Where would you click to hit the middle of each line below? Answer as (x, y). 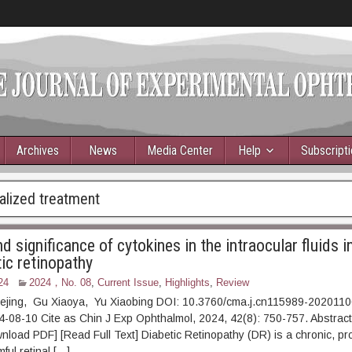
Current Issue (128, 282)
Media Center (180, 150)
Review (232, 282)
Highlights (187, 282)
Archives (38, 150)
